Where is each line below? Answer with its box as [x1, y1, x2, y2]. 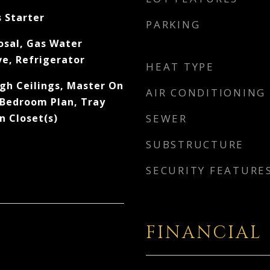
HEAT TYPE [146, 60, 215, 74]
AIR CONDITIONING [146, 86, 266, 99]
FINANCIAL [146, 221, 262, 245]
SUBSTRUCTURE [146, 137, 244, 151]
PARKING [146, 17, 201, 31]
